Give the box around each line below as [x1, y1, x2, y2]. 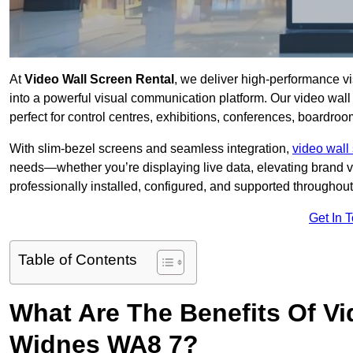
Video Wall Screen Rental [21, 72, 174, 87]
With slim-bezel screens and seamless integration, [9, 142, 292, 156]
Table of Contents [18, 251, 137, 269]
